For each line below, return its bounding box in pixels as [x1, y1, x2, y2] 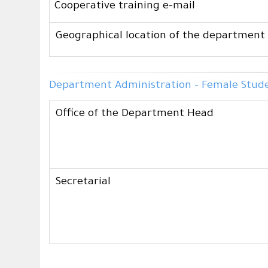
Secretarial [56, 176, 111, 189]
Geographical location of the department [56, 31, 266, 43]
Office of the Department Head [56, 108, 214, 121]
